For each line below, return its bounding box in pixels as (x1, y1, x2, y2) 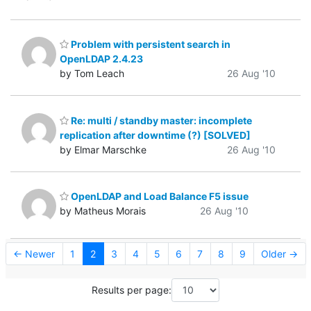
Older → (261, 248, 298, 260)
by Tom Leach (60, 67, 124, 80)
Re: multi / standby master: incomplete (69, 114, 252, 126)
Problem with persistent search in (69, 38, 230, 51)
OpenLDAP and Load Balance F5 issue (69, 190, 249, 203)
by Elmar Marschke (60, 143, 146, 155)
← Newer (13, 248, 55, 260)
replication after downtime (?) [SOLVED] (60, 128, 251, 141)
